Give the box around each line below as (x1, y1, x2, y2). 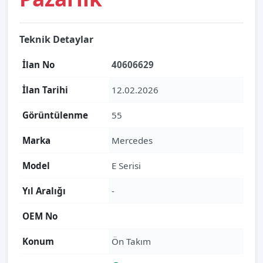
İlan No (22, 59, 55, 70)
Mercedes (112, 134, 153, 146)
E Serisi (112, 160, 141, 171)
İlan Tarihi (22, 84, 68, 96)
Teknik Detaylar (19, 33, 93, 46)
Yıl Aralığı (22, 185, 66, 197)
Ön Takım (112, 235, 151, 247)
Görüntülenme (22, 109, 88, 121)
